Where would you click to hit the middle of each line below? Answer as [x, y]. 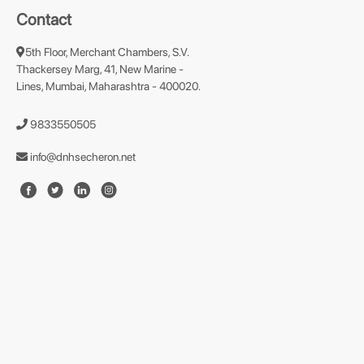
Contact [44, 19]
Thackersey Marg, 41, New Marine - [100, 69]
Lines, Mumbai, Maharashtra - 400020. [108, 86]
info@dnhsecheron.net [82, 157]
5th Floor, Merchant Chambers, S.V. [107, 52]
